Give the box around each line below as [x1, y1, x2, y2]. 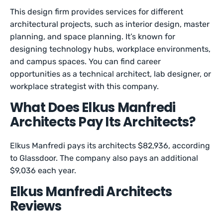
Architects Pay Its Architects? [10, 113, 196, 131]
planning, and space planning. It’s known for [10, 32, 176, 41]
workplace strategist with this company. [10, 82, 161, 91]
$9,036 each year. [10, 166, 79, 175]
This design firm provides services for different [10, 7, 184, 16]
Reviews [10, 197, 62, 215]
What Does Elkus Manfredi [10, 99, 176, 116]
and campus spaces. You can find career [10, 57, 161, 66]
